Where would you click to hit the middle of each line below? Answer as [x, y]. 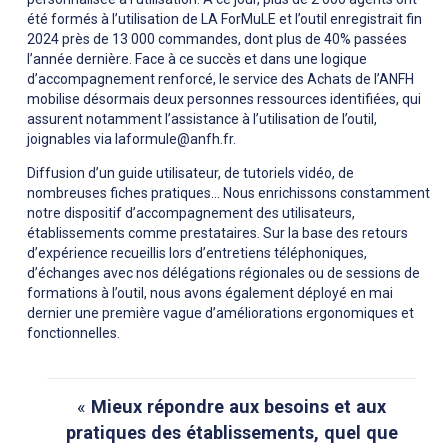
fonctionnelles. [73, 333]
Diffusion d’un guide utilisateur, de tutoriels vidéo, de [190, 173]
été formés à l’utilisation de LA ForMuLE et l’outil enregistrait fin [224, 19]
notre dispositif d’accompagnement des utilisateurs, [191, 213]
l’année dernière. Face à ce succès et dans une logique [197, 59]
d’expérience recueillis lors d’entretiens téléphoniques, [197, 253]
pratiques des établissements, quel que [231, 433]
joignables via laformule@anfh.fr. [131, 139]
